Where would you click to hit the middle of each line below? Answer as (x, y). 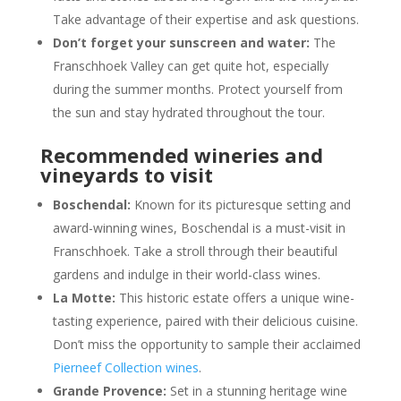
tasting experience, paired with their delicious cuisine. (205, 320)
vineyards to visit (126, 174)
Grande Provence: (109, 390)
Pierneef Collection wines (125, 367)
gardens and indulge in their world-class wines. (186, 274)
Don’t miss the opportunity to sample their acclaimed (206, 344)
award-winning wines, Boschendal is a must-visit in (199, 227)
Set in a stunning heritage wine (256, 390)
